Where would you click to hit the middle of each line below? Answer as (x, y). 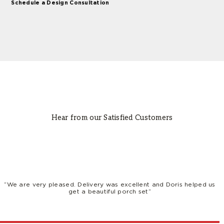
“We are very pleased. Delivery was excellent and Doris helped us (110, 184)
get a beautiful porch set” (110, 191)
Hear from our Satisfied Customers (112, 117)
